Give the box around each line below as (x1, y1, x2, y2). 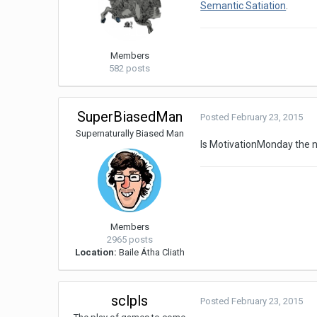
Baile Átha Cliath (116, 247, 185, 258)
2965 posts (106, 234, 153, 246)
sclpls (111, 292, 149, 310)
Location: (74, 247, 117, 258)
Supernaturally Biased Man (75, 128, 184, 139)
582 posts (109, 63, 151, 74)
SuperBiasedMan (76, 108, 183, 126)
